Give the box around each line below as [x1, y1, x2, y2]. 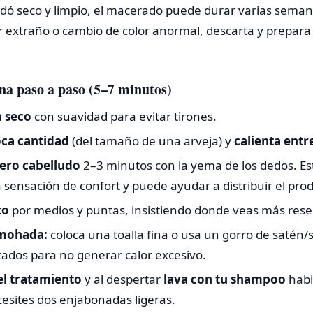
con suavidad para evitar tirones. [31, 108, 217, 124]
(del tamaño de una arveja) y [68, 132, 234, 149]
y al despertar [81, 270, 163, 287]
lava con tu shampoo [163, 270, 286, 287]
